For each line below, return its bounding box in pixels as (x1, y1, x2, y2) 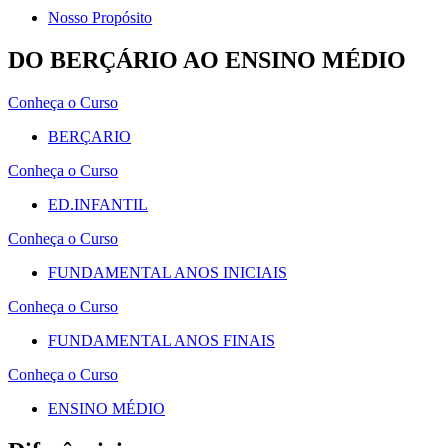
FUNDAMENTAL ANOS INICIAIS (48, 263, 287, 281)
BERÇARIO (48, 127, 131, 145)
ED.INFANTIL (48, 195, 148, 213)
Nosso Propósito (48, 8, 152, 26)
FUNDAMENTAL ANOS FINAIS (48, 331, 275, 349)
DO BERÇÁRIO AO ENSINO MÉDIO (8, 46, 406, 73)
